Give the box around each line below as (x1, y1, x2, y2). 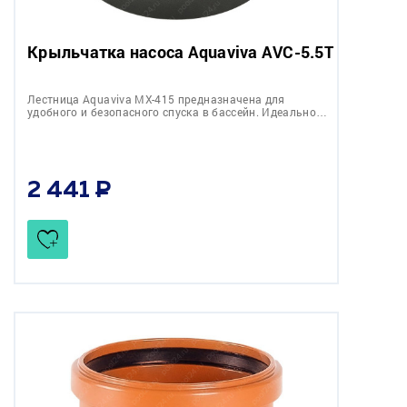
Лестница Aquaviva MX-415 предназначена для (27, 91, 285, 106)
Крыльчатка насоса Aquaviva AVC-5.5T (27, 40, 333, 63)
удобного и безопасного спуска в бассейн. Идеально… (27, 104, 328, 119)
